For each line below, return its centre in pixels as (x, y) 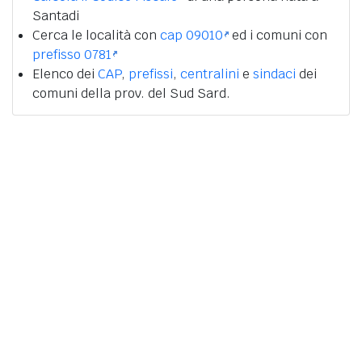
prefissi (151, 74)
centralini (210, 74)
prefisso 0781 (72, 55)
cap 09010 (192, 36)
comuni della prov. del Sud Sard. (131, 94)
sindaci (274, 74)
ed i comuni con (278, 36)
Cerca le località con (96, 36)
